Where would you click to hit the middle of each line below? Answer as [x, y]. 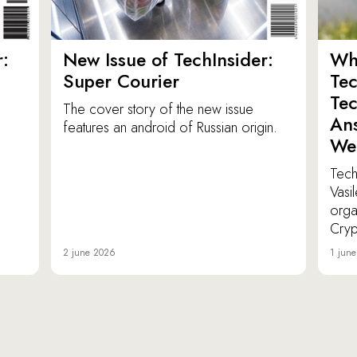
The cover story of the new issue [158, 110]
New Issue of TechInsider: [168, 60]
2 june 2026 [89, 253]
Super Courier [121, 82]
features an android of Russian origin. [170, 128]
